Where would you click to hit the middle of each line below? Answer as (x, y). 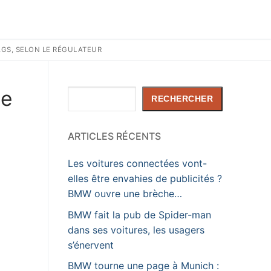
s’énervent (91, 245)
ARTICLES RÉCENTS (114, 136)
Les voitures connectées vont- (137, 164)
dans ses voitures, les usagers (136, 230)
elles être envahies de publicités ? (145, 179)
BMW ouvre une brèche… (125, 194)
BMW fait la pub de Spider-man (139, 214)
